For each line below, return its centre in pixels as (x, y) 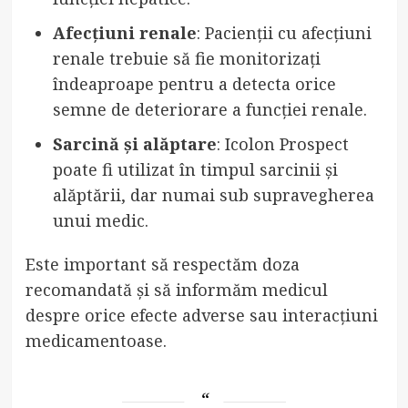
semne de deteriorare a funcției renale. (209, 109)
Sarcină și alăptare (134, 143)
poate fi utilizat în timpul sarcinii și (195, 169)
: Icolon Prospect (282, 143)
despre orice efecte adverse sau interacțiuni (201, 315)
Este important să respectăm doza (162, 264)
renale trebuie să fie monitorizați (186, 58)
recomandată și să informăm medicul (176, 289)
